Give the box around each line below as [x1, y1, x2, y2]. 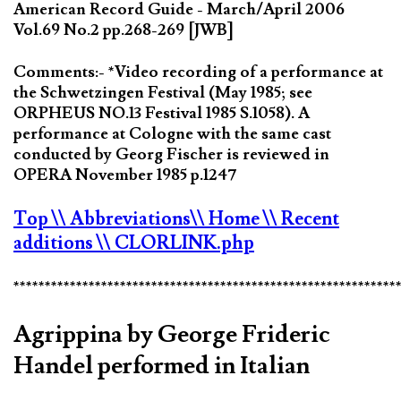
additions [13, 231, 97, 256]
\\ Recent [263, 207, 339, 232]
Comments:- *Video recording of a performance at [13, 62, 383, 83]
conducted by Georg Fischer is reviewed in [13, 144, 329, 166]
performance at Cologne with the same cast [13, 124, 331, 145]
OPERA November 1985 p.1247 [13, 165, 236, 186]
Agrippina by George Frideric [13, 319, 330, 351]
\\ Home [191, 207, 263, 232]
